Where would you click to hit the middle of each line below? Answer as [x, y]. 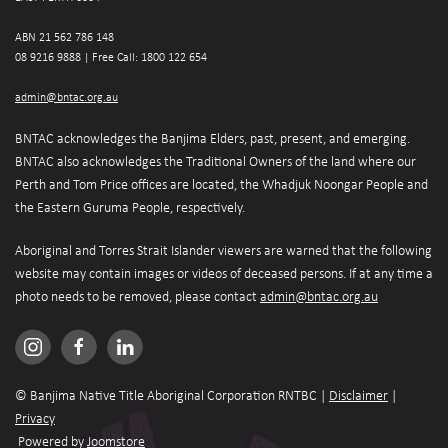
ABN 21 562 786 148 [66, 37]
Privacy [35, 419]
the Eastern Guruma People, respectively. [130, 208]
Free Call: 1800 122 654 [149, 57]
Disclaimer [358, 396]
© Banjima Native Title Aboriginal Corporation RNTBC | [172, 396]
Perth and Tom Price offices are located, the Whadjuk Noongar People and [221, 185]
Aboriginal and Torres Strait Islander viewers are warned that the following [223, 251]
